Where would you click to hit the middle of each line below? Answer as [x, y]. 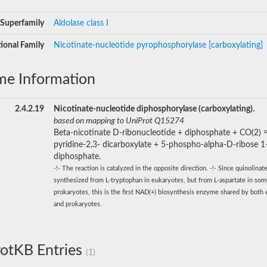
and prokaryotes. [78, 204]
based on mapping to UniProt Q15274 [119, 121]
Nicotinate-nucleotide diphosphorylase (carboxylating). [154, 109]
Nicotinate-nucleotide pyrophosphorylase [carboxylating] [158, 45]
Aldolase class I [81, 23]
